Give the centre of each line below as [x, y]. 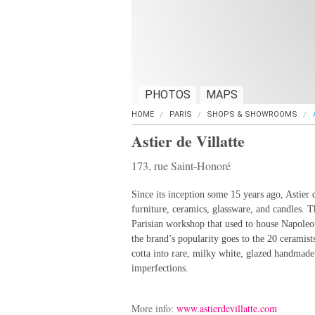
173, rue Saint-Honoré [181, 166]
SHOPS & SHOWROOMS [252, 114]
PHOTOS [168, 95]
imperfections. [160, 268]
